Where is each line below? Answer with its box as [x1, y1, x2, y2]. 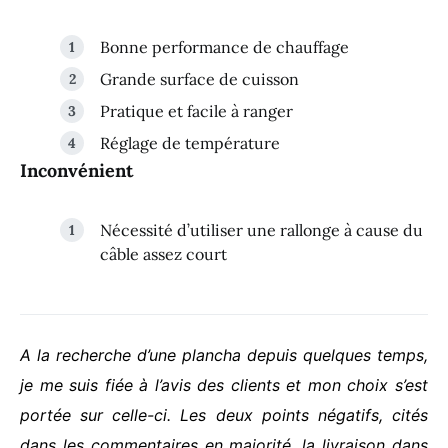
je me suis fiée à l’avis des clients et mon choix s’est [20, 375, 428, 396]
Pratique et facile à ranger [100, 101, 293, 122]
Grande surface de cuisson [100, 69, 299, 90]
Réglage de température [100, 133, 280, 154]
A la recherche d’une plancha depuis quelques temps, [20, 345, 428, 366]
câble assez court [100, 244, 227, 265]
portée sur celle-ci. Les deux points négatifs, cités [20, 405, 428, 426]
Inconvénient [20, 159, 133, 183]
